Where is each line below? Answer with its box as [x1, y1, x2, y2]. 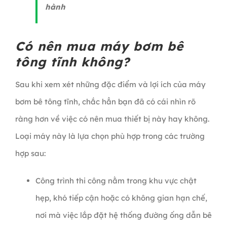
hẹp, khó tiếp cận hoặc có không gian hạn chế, [35, 193, 207, 203]
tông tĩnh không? [15, 54, 130, 69]
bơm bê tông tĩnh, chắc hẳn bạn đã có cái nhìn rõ [15, 96, 196, 106]
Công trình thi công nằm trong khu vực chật [35, 175, 197, 185]
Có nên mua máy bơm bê [15, 38, 183, 54]
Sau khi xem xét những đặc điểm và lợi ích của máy [15, 79, 206, 89]
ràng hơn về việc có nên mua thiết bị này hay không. [15, 113, 209, 124]
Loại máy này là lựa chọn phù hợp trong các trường [15, 131, 205, 141]
